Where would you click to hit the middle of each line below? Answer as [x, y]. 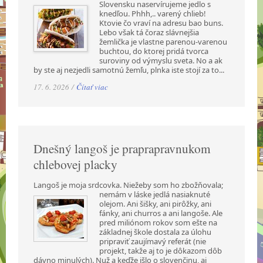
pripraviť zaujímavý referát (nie [153, 241]
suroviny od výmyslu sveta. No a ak [161, 60]
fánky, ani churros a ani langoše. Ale [161, 213]
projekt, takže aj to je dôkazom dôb [161, 250]
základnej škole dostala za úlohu [156, 232]
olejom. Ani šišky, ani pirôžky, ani [156, 203]
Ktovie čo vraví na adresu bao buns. [161, 23]
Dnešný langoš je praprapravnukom [122, 148]
